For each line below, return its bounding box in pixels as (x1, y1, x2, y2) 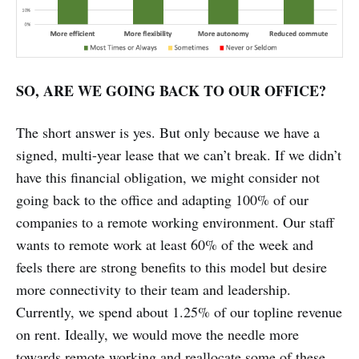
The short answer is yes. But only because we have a (16, 122, 320, 142)
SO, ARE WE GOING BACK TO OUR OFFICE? (16, 79, 326, 101)
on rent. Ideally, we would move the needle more (16, 324, 299, 344)
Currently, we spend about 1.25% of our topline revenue (16, 301, 342, 321)
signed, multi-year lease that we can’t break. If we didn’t (16, 144, 341, 164)
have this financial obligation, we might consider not (16, 167, 320, 187)
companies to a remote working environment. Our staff (16, 212, 334, 232)
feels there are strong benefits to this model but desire (16, 256, 327, 276)
